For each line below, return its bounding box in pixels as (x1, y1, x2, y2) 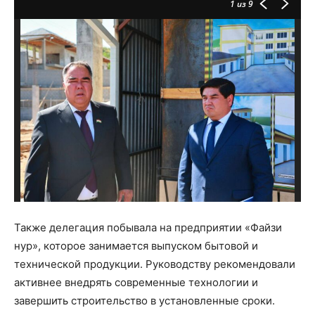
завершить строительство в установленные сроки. (14, 294, 275, 307)
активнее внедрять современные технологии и (14, 276, 258, 289)
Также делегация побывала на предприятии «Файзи (14, 221, 282, 234)
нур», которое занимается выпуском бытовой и (14, 239, 258, 252)
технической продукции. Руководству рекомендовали (14, 257, 295, 271)
